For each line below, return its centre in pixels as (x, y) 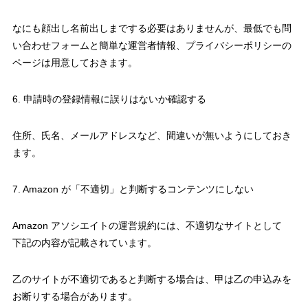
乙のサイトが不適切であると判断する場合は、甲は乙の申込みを (152, 279)
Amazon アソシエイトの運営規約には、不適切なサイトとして (147, 225)
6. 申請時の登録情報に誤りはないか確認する (109, 99)
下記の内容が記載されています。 (84, 242)
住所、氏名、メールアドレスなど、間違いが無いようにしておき (152, 135)
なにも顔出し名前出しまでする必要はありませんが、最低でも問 (152, 28)
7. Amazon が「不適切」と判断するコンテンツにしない (133, 189)
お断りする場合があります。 (75, 296)
